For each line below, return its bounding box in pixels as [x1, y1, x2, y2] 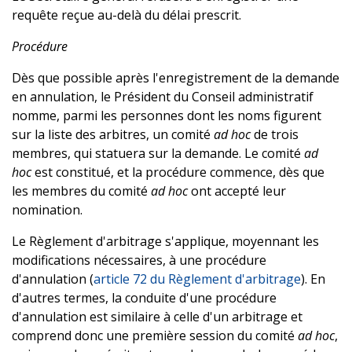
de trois [251, 125, 299, 143]
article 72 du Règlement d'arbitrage [93, 269, 301, 288]
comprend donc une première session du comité [12, 326, 298, 344]
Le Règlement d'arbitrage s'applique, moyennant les [12, 232, 319, 250]
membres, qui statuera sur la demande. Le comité [12, 144, 304, 162]
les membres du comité [12, 181, 151, 200]
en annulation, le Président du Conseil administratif [12, 87, 313, 105]
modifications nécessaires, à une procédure [12, 251, 266, 269]
